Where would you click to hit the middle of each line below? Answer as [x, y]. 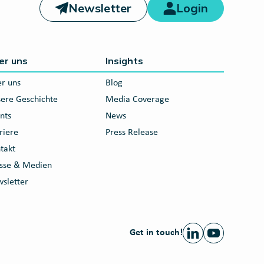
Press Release [131, 133]
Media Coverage [137, 100]
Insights [124, 61]
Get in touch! [156, 233]
